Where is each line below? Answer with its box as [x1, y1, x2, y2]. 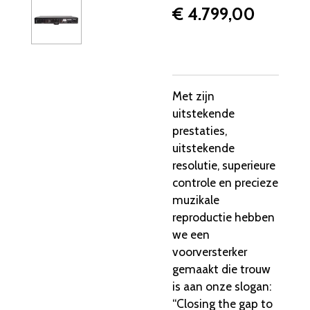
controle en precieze [172, 175, 278, 190]
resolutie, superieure [172, 158, 275, 173]
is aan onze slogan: [172, 279, 271, 294]
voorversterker [172, 244, 247, 259]
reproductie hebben [172, 210, 275, 225]
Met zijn [172, 89, 215, 104]
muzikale [172, 192, 219, 208]
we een [172, 227, 210, 242]
